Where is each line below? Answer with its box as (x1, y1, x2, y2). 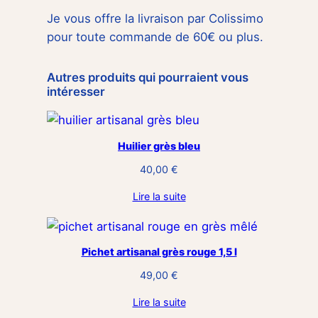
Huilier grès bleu (118, 139, 200, 152)
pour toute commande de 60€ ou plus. (47, 30, 264, 45)
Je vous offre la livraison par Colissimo (47, 11, 264, 26)
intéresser (47, 84, 106, 99)
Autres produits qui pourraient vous (47, 70, 249, 84)
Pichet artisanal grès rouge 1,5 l (81, 245, 237, 258)
